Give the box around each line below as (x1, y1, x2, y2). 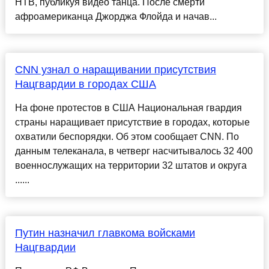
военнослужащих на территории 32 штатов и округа (14, 160, 247, 171)
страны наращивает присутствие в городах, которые (14, 117, 250, 128)
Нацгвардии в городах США (14, 78, 156, 91)
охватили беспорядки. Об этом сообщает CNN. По (14, 131, 239, 142)
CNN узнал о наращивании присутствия (14, 64, 216, 76)
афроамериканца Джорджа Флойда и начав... (14, 11, 217, 22)
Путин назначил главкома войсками (14, 227, 195, 240)
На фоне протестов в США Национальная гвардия (14, 103, 242, 113)
